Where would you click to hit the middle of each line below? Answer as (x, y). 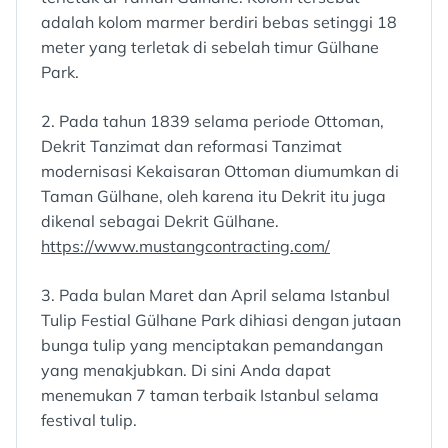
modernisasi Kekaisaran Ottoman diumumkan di (220, 171)
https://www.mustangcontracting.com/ (185, 246)
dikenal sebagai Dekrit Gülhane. (160, 221)
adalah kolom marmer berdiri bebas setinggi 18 (219, 22)
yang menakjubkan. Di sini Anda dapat (186, 370)
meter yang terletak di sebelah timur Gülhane (210, 47)
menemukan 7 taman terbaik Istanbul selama (210, 395)
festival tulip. (89, 420)
